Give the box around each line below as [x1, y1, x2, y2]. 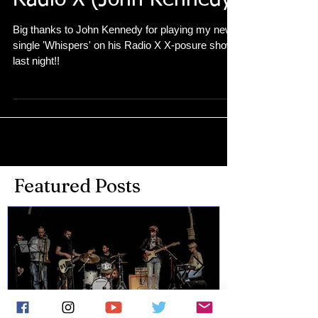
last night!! [13, 83, 60, 95]
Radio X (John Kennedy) [13, 18, 240, 39]
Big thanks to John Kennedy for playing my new [13, 52, 233, 64]
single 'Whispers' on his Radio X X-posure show [13, 67, 234, 79]
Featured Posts [14, 203, 141, 226]
